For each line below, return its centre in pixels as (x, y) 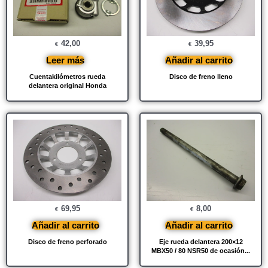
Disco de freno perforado (67, 242)
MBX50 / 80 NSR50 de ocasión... (201, 251)
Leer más (65, 60)
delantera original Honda (67, 86)
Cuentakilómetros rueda (67, 77)
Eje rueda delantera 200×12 (201, 242)
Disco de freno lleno (201, 77)
